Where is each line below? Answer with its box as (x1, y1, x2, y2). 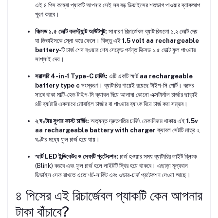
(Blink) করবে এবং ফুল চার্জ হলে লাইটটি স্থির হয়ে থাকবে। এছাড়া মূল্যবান (35, 162, 188, 170)
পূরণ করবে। (35, 11, 59, 18)
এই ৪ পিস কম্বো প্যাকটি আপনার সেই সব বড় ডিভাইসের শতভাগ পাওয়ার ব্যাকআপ (35, 1, 200, 9)
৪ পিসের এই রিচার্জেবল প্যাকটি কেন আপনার (16, 187, 202, 204)
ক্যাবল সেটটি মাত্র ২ (156, 127, 200, 134)
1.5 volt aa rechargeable (122, 37, 199, 45)
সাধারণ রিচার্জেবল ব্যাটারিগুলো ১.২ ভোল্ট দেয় (107, 28, 198, 36)
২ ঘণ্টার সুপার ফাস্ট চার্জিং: (35, 117, 89, 125)
